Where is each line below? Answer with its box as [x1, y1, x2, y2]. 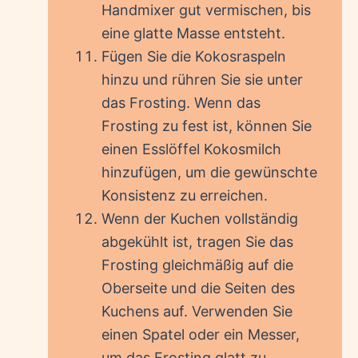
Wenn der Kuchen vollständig [101, 210, 298, 228]
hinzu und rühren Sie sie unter [101, 71, 303, 89]
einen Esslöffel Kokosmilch [101, 141, 281, 158]
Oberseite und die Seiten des [101, 280, 295, 297]
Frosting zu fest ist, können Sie [101, 117, 312, 135]
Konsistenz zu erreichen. [101, 187, 268, 205]
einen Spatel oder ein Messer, [101, 326, 300, 344]
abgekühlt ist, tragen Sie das [101, 233, 293, 251]
